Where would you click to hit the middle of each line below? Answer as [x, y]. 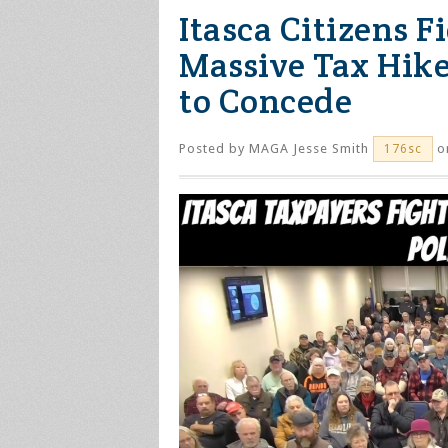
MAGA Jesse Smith [309, 148]
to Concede [265, 101]
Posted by [214, 148]
